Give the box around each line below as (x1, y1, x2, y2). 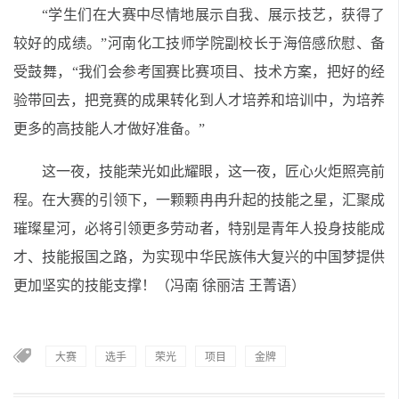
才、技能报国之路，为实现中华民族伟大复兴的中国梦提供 (13, 249, 385, 265)
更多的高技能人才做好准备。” (13, 121, 205, 136)
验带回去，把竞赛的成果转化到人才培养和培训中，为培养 (13, 93, 385, 108)
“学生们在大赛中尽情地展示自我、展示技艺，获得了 (42, 7, 385, 22)
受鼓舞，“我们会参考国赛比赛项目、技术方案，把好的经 (13, 64, 385, 79)
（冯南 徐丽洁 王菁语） (156, 278, 305, 293)
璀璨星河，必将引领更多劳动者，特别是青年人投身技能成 (13, 221, 385, 236)
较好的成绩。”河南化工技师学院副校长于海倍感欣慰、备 (13, 36, 385, 51)
